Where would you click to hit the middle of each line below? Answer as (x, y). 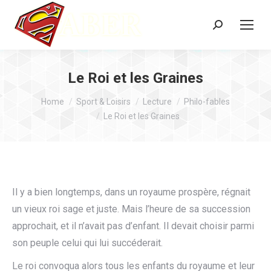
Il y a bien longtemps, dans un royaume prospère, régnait (131, 192)
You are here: (39, 96)
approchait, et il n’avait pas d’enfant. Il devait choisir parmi (133, 226)
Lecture (157, 102)
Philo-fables (207, 102)
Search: (228, 28)
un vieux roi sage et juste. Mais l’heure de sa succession (131, 209)
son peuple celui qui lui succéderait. (87, 243)
